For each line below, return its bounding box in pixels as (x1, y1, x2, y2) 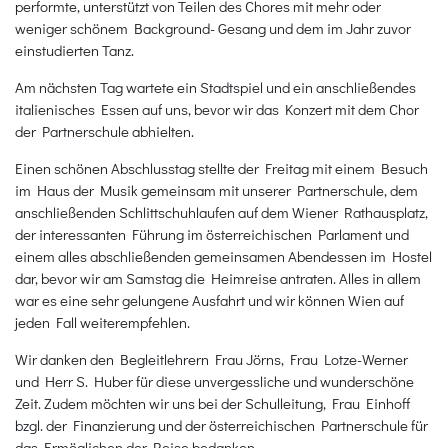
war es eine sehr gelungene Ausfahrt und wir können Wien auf (15, 289, 404, 310)
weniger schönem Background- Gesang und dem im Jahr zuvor (15, 17, 411, 38)
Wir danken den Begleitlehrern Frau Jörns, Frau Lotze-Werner (15, 348, 408, 369)
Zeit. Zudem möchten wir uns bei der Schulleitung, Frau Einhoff (15, 392, 410, 413)
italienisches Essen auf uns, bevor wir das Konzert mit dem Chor (15, 98, 419, 119)
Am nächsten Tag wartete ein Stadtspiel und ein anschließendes (15, 76, 416, 97)
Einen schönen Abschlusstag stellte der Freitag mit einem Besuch (15, 157, 428, 178)
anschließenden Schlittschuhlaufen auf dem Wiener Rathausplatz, (15, 201, 428, 222)
